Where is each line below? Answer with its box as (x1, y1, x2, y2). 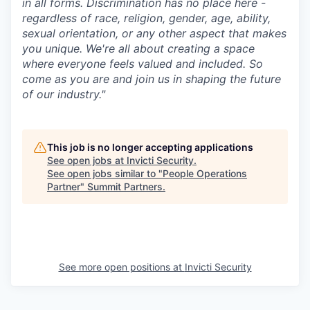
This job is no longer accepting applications (47, 141, 253, 154)
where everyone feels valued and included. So (22, 57, 263, 71)
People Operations (163, 167, 247, 180)
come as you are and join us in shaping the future (22, 72, 281, 86)
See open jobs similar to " (47, 167, 163, 180)
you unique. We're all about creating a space (22, 42, 255, 56)
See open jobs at (47, 154, 127, 167)
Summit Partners (87, 181, 163, 193)
